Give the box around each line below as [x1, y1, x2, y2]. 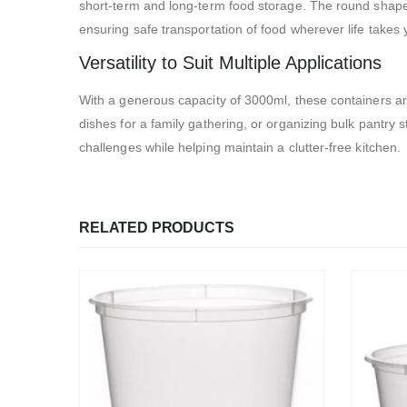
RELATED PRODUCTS [79, 220, 234, 236]
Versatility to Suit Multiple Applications [79, 53, 382, 74]
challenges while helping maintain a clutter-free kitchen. [79, 140, 401, 155]
